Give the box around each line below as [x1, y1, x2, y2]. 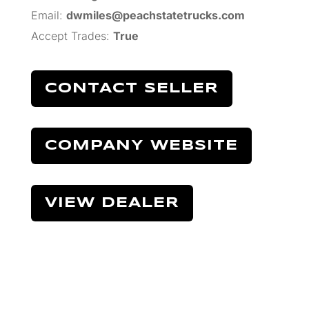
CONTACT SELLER [44, 81, 219, 95]
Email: [30, 8, 63, 22]
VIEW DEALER [44, 196, 179, 210]
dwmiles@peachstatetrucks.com [66, 8, 245, 22]
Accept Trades [30, 28, 106, 43]
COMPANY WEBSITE [44, 139, 238, 152]
